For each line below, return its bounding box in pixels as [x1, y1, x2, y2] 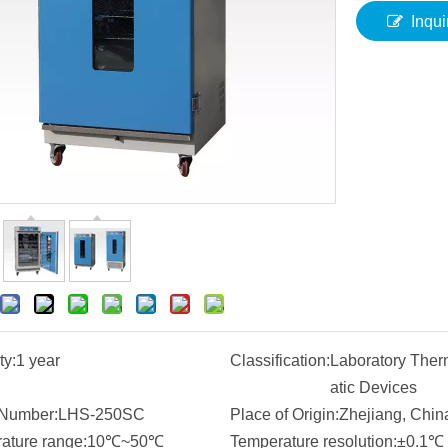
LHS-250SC [58, 406, 145, 423]
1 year [16, 352, 60, 369]
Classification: [229, 352, 330, 369]
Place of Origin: [229, 406, 339, 423]
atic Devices [329, 379, 417, 396]
